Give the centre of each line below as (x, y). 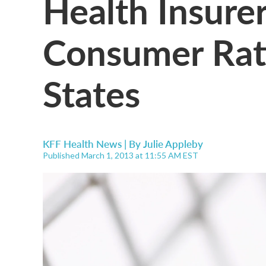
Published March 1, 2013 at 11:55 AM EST (121, 155)
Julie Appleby (173, 144)
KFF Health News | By (93, 144)
